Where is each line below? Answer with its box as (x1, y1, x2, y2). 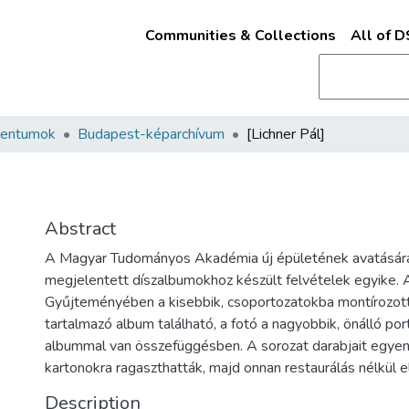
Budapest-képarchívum (78, 124, 225, 144)
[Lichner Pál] (246, 124, 325, 144)
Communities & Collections (144, 26, 336, 46)
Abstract (45, 216, 116, 241)
